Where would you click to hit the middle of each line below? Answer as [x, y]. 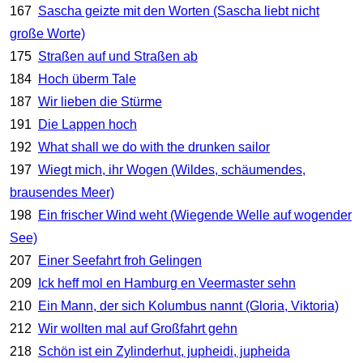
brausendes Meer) [62, 193]
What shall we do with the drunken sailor [154, 147]
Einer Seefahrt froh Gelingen [120, 261]
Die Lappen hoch [87, 125]
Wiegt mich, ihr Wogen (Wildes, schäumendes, [171, 170]
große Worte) [47, 34]
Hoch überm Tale [87, 79]
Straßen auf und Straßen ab [117, 57]
